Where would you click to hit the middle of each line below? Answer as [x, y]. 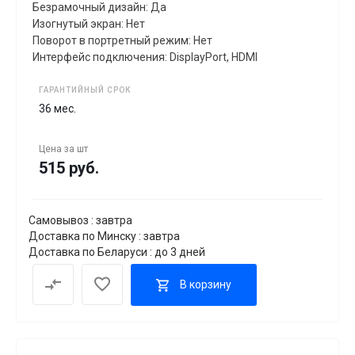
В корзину [206, 285]
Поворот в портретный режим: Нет [122, 40]
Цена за [58, 149]
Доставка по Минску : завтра [104, 236]
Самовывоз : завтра [80, 220]
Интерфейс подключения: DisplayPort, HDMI [145, 57]
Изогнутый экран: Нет [89, 23]
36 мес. [57, 108]
